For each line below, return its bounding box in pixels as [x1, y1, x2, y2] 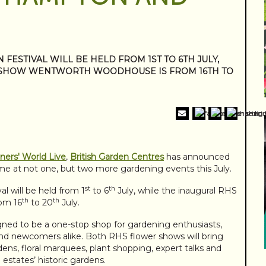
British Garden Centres [70, 151, 164, 163]
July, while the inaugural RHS [115, 185, 237, 197]
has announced [164, 151, 230, 163]
